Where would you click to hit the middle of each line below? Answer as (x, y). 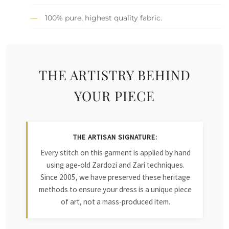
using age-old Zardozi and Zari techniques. (115, 165)
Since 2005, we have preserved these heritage (115, 177)
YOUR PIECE (114, 95)
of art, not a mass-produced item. (115, 201)
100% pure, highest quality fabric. (104, 18)
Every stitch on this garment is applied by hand (115, 152)
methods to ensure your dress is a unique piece (115, 189)
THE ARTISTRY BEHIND (114, 74)
